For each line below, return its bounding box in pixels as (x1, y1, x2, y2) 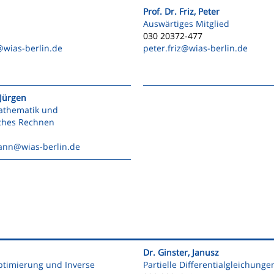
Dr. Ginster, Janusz (143, 246, 219, 258)
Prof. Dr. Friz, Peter (143, 6, 220, 17)
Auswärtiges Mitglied (143, 18, 229, 29)
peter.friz (143, 42, 181, 54)
